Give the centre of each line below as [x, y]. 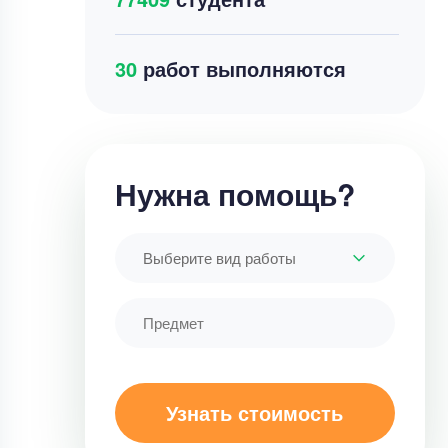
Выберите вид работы [219, 257]
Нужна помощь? [234, 193]
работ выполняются [241, 68]
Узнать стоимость [254, 412]
